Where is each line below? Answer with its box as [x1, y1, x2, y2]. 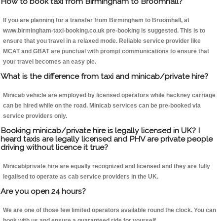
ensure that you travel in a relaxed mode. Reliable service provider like [3, 37, 201, 45]
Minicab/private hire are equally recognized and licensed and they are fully [3, 163, 210, 170]
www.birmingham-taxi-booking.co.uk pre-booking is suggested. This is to [3, 27, 205, 35]
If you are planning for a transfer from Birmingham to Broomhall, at [3, 17, 189, 24]
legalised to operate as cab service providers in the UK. [3, 173, 158, 181]
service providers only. [3, 112, 67, 120]
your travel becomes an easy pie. [3, 58, 96, 66]
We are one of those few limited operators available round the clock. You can [3, 207, 216, 214]
